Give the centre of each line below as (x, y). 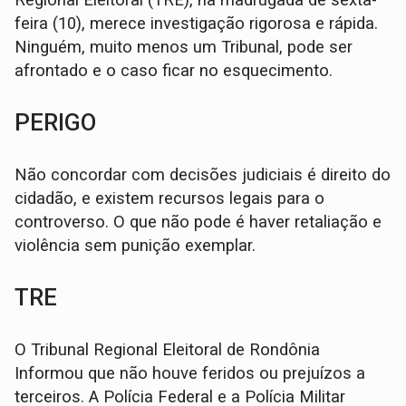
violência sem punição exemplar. (135, 245)
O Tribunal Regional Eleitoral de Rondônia (170, 349)
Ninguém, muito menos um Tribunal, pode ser (184, 47)
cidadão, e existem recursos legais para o (170, 198)
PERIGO (56, 122)
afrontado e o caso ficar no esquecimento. (179, 70)
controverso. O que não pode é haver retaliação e (198, 222)
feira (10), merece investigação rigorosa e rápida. (197, 23)
